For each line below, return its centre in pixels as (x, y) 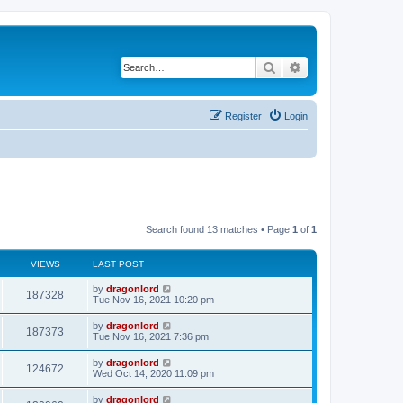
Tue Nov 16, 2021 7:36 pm (151, 336)
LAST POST (118, 264)
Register (243, 116)
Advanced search (349, 67)
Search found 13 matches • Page (219, 229)
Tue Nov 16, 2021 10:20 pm (153, 300)
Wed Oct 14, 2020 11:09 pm (153, 373)
